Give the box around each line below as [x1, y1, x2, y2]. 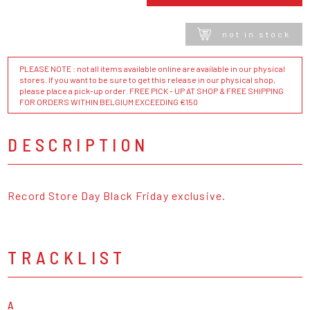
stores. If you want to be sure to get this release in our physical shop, [19, 74, 276, 84]
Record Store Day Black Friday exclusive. [8, 188, 229, 202]
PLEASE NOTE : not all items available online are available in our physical [19, 63, 286, 73]
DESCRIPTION [8, 133, 149, 155]
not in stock [221, 29, 291, 39]
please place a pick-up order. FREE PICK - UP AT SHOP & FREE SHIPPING [19, 85, 284, 95]
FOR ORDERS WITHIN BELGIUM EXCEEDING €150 [19, 96, 199, 107]
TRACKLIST [8, 246, 127, 268]
